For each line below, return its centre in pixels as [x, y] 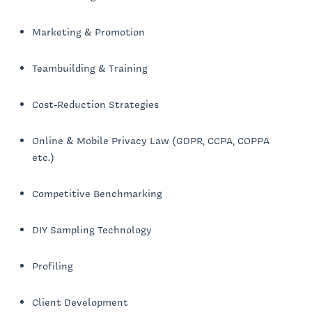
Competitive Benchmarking [97, 194]
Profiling [53, 266]
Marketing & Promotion [88, 32]
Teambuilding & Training [90, 69]
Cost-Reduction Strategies [95, 105]
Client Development [81, 303]
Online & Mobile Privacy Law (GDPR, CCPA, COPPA [151, 141]
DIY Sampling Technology [92, 230]
